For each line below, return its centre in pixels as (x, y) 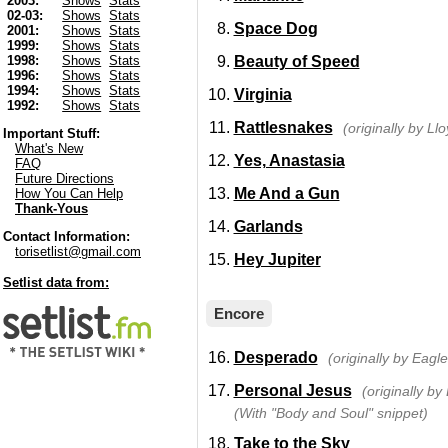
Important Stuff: (51, 134)
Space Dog (275, 28)
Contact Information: (66, 237)
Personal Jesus (292, 390)
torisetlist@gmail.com (78, 252)
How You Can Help (69, 194)
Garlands (268, 226)
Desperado (275, 357)
